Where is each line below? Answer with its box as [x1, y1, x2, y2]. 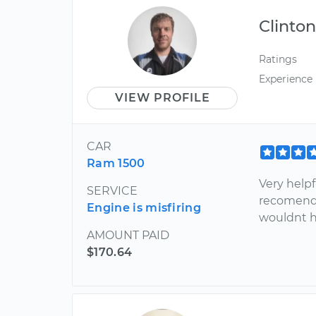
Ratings [259, 53, 298, 66]
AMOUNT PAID [87, 229, 169, 243]
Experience [259, 72, 313, 85]
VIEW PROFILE [114, 91, 210, 105]
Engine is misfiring [87, 201, 202, 215]
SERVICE [87, 184, 138, 198]
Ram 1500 [87, 157, 145, 171]
